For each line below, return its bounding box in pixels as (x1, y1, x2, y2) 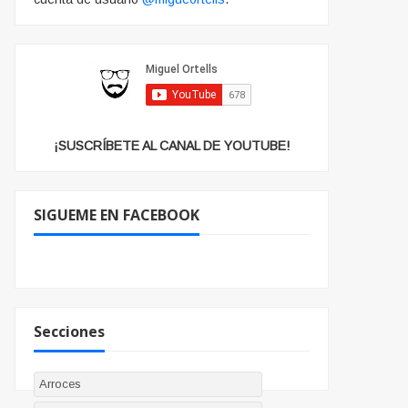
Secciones (34, 321, 105, 342)
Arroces (39, 377, 81, 392)
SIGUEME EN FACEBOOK (34, 205, 199, 226)
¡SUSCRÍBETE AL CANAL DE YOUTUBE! (54, 138, 290, 154)
